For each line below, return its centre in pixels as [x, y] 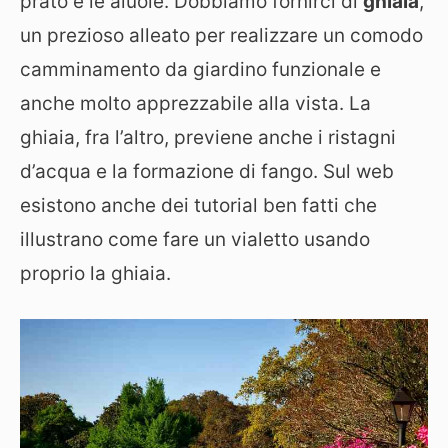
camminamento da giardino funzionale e [200, 69]
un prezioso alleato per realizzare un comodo [221, 35]
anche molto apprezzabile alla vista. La [195, 103]
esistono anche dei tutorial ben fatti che [198, 205]
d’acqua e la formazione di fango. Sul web [207, 171]
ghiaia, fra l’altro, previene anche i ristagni [208, 137]
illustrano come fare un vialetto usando [195, 239]
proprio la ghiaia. [95, 273]
